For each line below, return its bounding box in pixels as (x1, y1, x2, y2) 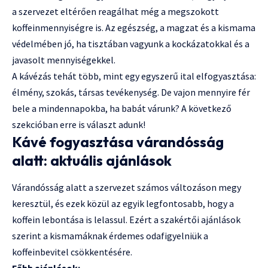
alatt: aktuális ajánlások (12, 151, 172, 169)
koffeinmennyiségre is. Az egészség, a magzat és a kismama (12, 21, 255, 33)
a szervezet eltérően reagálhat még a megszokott (12, 5, 219, 17)
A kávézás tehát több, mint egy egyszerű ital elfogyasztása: (12, 69, 256, 82)
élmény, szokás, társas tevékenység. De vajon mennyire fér (12, 86, 250, 98)
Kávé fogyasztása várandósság (12, 132, 224, 151)
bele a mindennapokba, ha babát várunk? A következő (12, 102, 232, 114)
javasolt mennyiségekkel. (12, 53, 115, 66)
